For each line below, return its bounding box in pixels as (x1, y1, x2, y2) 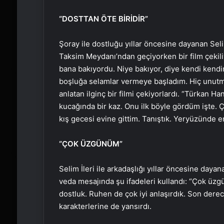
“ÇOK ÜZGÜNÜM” (58, 138, 122, 148)
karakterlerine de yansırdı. (58, 201, 151, 211)
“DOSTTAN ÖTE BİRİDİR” (58, 13, 148, 23)
